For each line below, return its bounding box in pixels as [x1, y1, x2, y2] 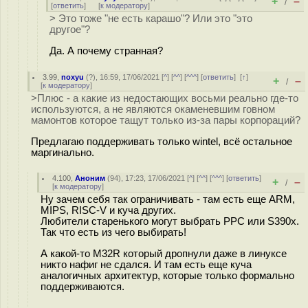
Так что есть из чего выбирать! [41, 227, 186, 238]
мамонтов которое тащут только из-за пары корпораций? [31, 115, 300, 126]
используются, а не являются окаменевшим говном [31, 104, 275, 115]
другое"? [49, 24, 90, 35]
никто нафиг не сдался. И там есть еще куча [41, 258, 252, 270]
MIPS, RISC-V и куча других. [41, 205, 176, 216]
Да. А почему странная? [49, 45, 163, 56]
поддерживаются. [41, 280, 124, 292]
